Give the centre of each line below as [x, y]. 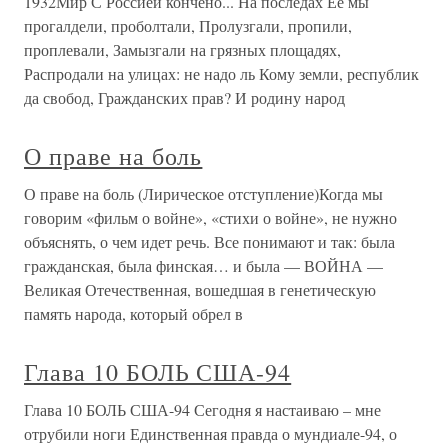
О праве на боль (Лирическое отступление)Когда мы [203, 193]
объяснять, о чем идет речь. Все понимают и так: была [209, 241]
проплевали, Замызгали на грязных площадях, [182, 49]
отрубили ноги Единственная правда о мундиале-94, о [210, 433]
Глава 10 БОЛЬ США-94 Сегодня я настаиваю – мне [202, 409]
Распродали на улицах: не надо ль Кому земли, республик [221, 73]
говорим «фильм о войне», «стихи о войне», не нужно [210, 217]
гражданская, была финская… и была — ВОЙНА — [203, 265]
